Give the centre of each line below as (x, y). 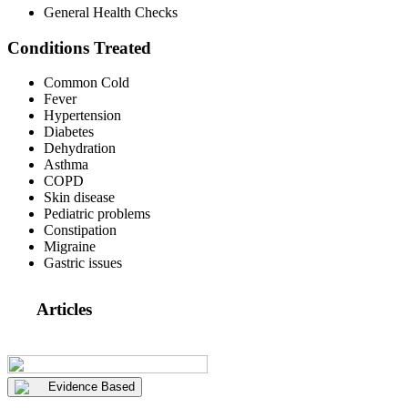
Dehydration (80, 148)
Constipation (80, 230)
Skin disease (79, 198)
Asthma (66, 165)
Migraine (70, 247)
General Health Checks (111, 12)
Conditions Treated (79, 47)
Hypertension (82, 116)
